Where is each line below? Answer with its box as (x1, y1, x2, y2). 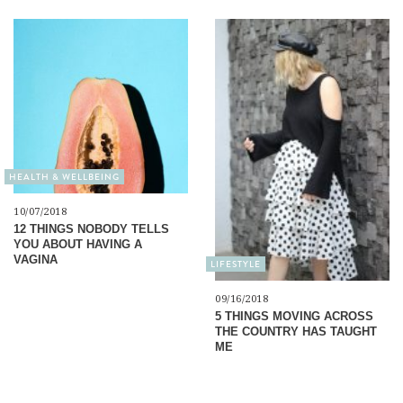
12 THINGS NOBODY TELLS (13, 221, 169, 236)
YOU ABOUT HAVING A (13, 237, 142, 251)
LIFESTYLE (210, 256, 261, 271)
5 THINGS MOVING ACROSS (215, 309, 373, 323)
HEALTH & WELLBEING (9, 169, 120, 184)
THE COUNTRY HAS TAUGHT (215, 324, 377, 338)
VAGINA (13, 252, 58, 266)
